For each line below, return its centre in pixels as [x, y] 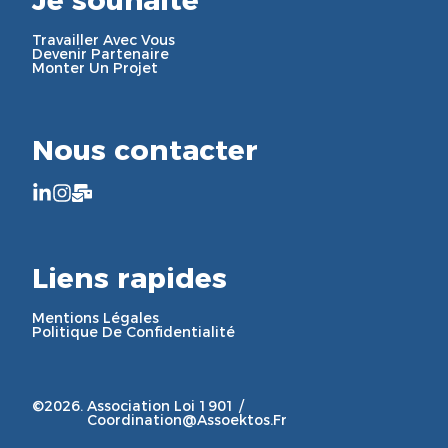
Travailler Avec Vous [103, 40]
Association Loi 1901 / [165, 406]
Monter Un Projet [95, 68]
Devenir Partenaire [100, 54]
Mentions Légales [95, 318]
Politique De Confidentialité [133, 332]
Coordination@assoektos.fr [187, 420]
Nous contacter [145, 150]
